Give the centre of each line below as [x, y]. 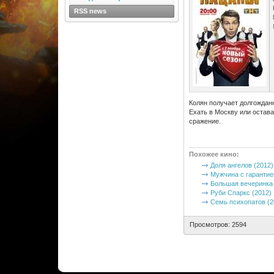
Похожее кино [213, 154]
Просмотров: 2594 [218, 224]
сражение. [205, 121]
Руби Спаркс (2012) [241, 193]
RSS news [90, 11]
